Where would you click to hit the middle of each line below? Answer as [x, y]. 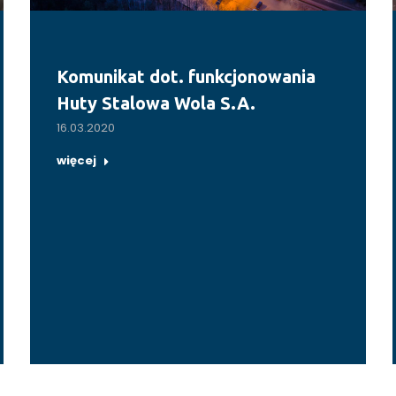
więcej [76, 161]
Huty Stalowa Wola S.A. [156, 103]
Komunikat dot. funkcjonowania [186, 77]
